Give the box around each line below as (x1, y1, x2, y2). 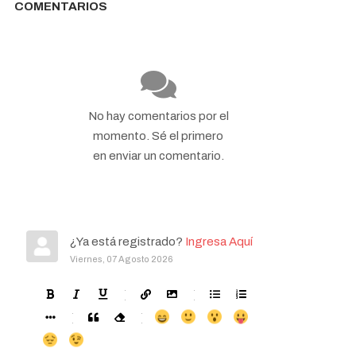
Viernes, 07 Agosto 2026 (70, 253, 173, 264)
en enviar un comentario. (92, 149, 224, 162)
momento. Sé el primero (93, 129, 224, 142)
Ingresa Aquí (185, 234, 253, 248)
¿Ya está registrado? (70, 234, 185, 248)
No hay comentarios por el (87, 109, 229, 122)
